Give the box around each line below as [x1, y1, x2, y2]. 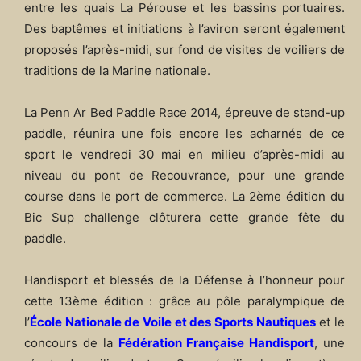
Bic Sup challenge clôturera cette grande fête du [24, 210, 345, 226]
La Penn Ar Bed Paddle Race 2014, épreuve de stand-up [24, 105, 345, 121]
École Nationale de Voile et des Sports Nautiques [30, 314, 316, 330]
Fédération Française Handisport [118, 335, 315, 351]
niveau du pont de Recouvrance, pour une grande [24, 168, 345, 184]
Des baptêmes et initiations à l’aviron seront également [24, 21, 345, 37]
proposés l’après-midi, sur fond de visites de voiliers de [24, 42, 345, 58]
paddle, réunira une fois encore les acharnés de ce [24, 126, 345, 142]
